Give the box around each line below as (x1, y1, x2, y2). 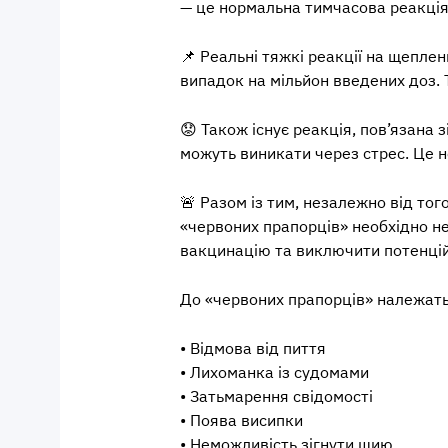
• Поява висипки (180, 410, 303, 430)
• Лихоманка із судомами (180, 362, 369, 382)
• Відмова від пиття (180, 338, 326, 358)
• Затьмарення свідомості (180, 386, 373, 406)
